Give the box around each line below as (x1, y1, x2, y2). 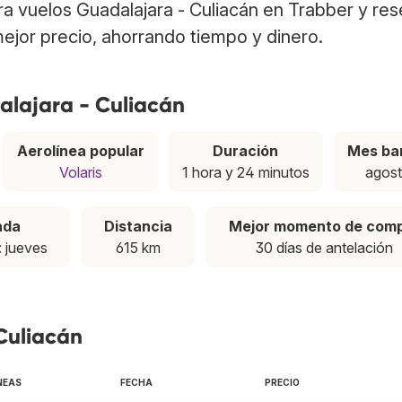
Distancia (103, 217, 172, 236)
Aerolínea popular (16, 142, 144, 161)
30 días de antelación (256, 239, 393, 258)
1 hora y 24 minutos (181, 163, 310, 182)
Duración (213, 142, 279, 161)
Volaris (58, 163, 102, 182)
